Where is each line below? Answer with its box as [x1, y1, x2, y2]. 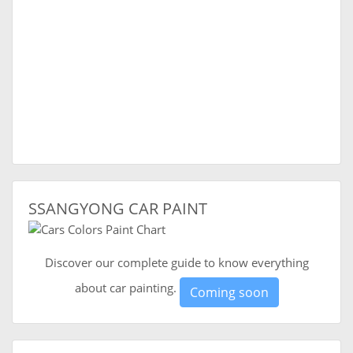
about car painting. [74, 280, 180, 296]
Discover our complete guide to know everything [44, 255, 309, 271]
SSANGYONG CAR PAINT [28, 198, 207, 220]
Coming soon [189, 284, 269, 302]
